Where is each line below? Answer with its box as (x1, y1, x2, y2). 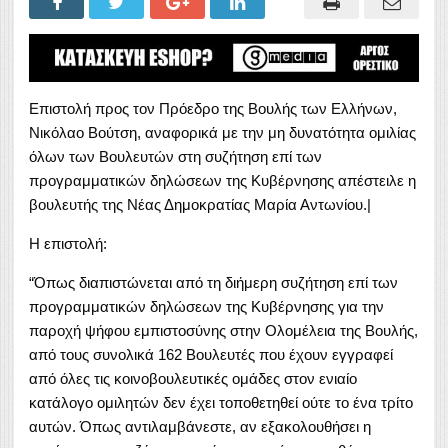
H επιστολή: (29, 234, 107, 252)
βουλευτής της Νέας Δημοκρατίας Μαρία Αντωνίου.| (29, 195, 371, 213)
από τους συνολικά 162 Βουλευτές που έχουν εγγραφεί (29, 345, 393, 363)
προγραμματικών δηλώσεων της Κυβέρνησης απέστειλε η (29, 171, 416, 189)
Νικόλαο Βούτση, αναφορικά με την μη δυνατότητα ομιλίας (29, 123, 416, 141)
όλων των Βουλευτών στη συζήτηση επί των (29, 147, 322, 165)
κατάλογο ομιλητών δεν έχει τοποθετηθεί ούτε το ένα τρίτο (29, 393, 413, 411)
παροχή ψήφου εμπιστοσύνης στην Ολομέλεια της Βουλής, (29, 321, 418, 339)
